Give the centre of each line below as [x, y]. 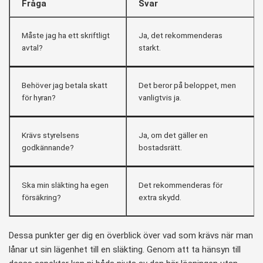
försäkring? [41, 197]
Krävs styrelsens [50, 135]
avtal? [32, 47]
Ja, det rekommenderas [181, 35]
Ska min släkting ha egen [65, 185]
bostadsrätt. [160, 147]
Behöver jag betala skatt [65, 85]
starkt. [150, 47]
